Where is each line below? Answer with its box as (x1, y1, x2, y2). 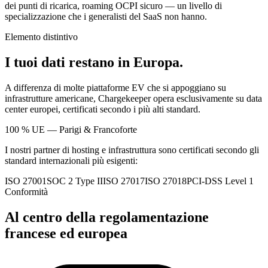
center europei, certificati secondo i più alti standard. (5, 104, 200, 115)
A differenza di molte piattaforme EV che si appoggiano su (5, 83, 226, 93)
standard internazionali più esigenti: (5, 156, 138, 166)
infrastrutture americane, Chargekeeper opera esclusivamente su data (5, 93, 262, 104)
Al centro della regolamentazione (5, 209, 209, 226)
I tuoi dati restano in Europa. (5, 54, 183, 71)
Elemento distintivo (5, 32, 78, 42)
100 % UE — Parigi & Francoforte (5, 124, 137, 135)
